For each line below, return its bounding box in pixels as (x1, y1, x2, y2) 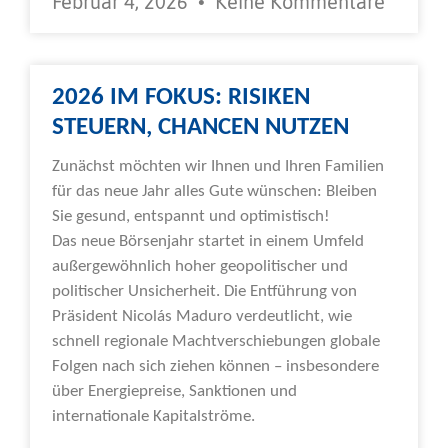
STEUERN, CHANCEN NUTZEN (52, 114, 349, 140)
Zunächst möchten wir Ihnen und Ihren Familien (52, 157, 384, 175)
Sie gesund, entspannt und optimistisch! (52, 207, 330, 225)
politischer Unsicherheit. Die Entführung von (52, 282, 357, 300)
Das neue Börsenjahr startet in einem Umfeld (52, 232, 364, 250)
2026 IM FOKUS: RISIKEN (52, 84, 310, 110)
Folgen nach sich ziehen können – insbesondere (52, 357, 379, 375)
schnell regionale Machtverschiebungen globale (52, 332, 380, 350)
